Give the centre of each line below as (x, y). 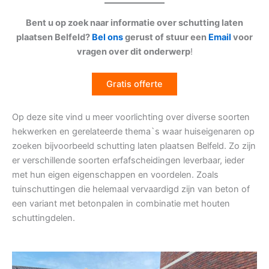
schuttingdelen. (44, 218)
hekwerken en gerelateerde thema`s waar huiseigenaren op (133, 131)
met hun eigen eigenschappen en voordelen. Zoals (115, 174)
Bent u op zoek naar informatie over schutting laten (134, 23)
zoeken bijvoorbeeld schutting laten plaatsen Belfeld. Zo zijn (134, 146)
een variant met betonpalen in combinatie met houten (121, 203)
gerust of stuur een (166, 37)
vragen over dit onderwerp (133, 52)
